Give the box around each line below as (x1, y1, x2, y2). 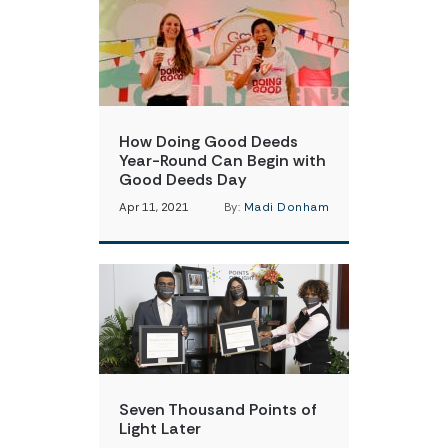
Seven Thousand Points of (119, 399, 317, 420)
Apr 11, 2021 (119, 200, 189, 215)
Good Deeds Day (119, 169, 247, 190)
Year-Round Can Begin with (119, 150, 326, 171)
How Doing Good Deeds (119, 131, 298, 152)
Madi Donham (243, 200, 329, 215)
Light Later (119, 418, 201, 439)
